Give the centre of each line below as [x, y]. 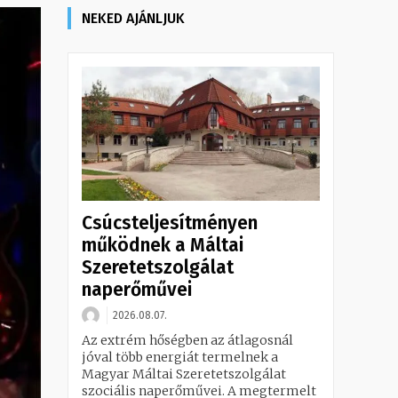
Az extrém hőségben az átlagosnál [187, 340]
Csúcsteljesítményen [170, 223]
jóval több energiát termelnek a [180, 357]
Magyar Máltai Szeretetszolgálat [184, 374]
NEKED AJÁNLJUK [133, 19]
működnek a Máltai [163, 245]
